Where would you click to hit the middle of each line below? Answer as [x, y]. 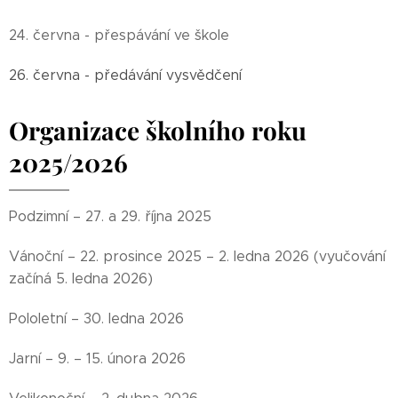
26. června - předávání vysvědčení [125, 75]
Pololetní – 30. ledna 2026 [96, 318]
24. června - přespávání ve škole [119, 35]
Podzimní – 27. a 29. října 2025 [110, 216]
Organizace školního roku [158, 130]
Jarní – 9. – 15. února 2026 [97, 358]
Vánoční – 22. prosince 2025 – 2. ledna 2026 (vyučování [197, 256]
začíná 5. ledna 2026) [81, 279]
